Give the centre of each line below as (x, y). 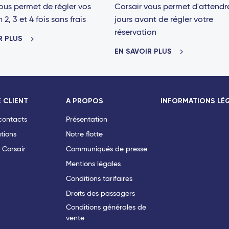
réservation (135, 32)
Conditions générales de (106, 207)
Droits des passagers (100, 193)
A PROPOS (84, 101)
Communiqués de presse (106, 149)
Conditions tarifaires (99, 179)
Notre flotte (84, 134)
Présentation (86, 119)
